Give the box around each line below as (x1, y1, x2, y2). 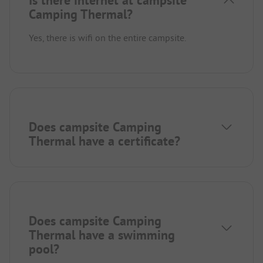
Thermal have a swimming (29, 227, 175, 244)
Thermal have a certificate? (29, 133, 180, 150)
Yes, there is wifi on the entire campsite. (29, 32, 186, 44)
